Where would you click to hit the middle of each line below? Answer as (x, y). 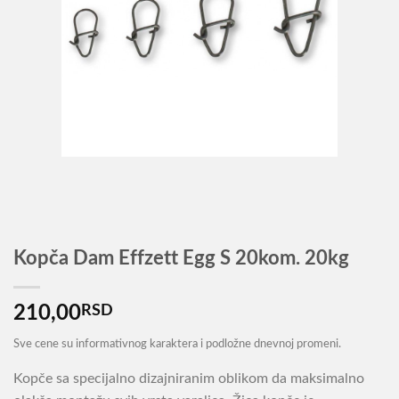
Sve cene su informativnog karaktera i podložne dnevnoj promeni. (177, 344)
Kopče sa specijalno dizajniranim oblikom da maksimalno (189, 378)
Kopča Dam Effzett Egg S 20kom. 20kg (181, 259)
